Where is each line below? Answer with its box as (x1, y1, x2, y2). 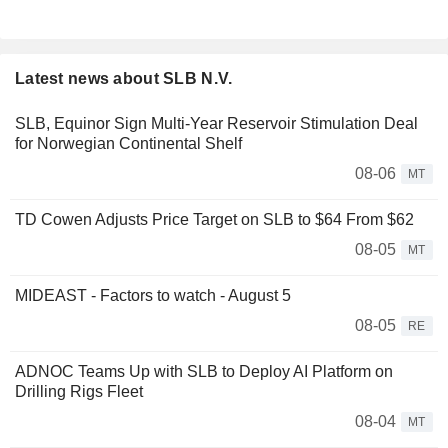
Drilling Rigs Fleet (15, 383, 143, 401)
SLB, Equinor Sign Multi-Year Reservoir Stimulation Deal (15, 115, 418, 133)
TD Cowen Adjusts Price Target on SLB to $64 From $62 (15, 211, 414, 229)
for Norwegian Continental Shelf (15, 135, 242, 153)
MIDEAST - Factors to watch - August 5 (15, 287, 291, 305)
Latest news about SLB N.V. (15, 70, 233, 88)
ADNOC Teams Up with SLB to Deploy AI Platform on (15, 363, 393, 381)
